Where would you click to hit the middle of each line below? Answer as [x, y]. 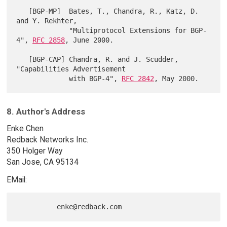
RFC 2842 [138, 78]
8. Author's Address [46, 111]
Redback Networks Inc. [47, 140]
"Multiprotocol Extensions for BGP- [43, 30]
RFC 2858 [49, 40]
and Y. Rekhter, [47, 21]
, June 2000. [89, 40]
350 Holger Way [34, 151]
